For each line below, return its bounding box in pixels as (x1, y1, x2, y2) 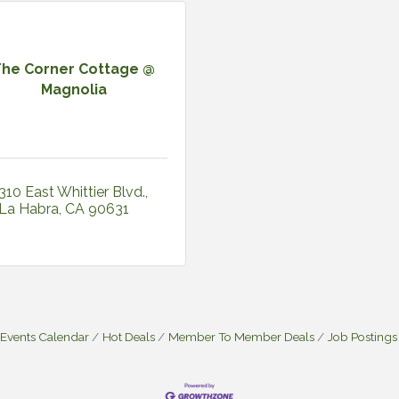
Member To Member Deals (168, 329, 314, 344)
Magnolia (40, 81, 107, 99)
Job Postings (328, 329, 397, 344)
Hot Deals (102, 329, 155, 344)
